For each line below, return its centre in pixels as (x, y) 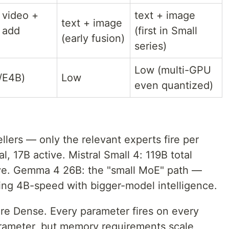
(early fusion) (93, 39)
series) (151, 46)
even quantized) (174, 86)
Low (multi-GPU (173, 70)
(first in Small (166, 31)
